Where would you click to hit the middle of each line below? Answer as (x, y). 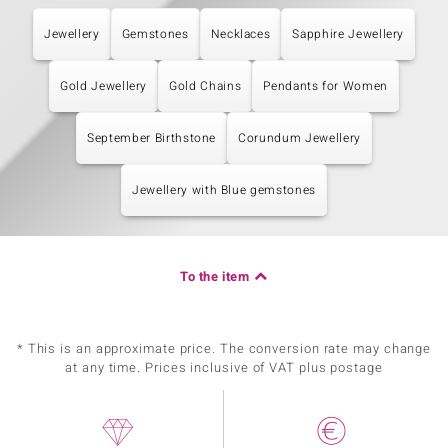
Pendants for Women (325, 86)
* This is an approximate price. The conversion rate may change (224, 348)
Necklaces (240, 34)
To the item (215, 276)
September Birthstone (152, 138)
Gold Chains (205, 86)
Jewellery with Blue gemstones (224, 190)
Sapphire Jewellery (348, 34)
